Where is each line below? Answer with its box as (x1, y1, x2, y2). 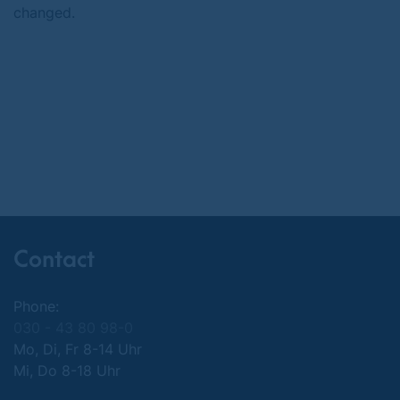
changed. (13, 4, 75, 21)
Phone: (13, 297, 59, 315)
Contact (13, 246, 95, 273)
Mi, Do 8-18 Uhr (13, 362, 121, 379)
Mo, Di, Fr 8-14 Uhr (13, 340, 142, 358)
